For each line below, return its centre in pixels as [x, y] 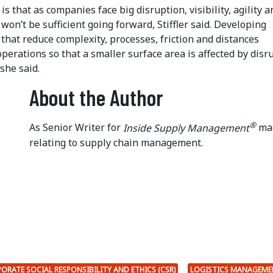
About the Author [96, 97]
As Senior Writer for [76, 128]
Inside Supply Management [186, 128]
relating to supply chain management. [116, 142]
